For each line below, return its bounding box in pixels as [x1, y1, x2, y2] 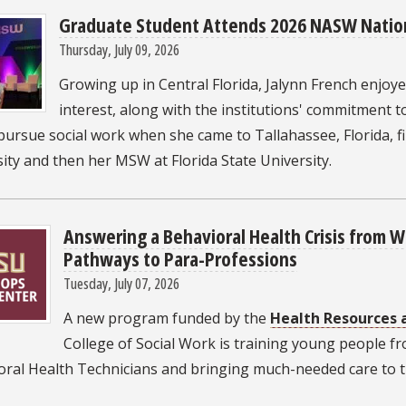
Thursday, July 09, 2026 [58, 38, 179, 60]
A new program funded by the [63, 307, 270, 328]
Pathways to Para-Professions [63, 244, 297, 272]
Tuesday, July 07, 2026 [63, 272, 179, 294]
